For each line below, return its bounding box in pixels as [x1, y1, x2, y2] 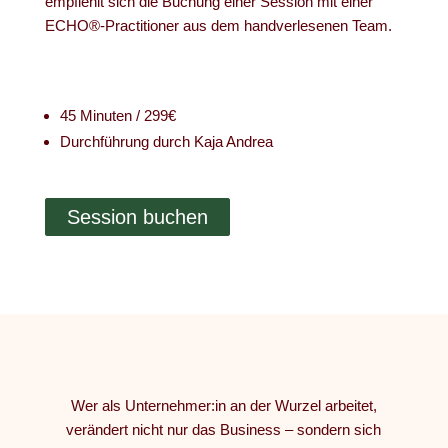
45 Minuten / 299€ [59, 107, 176, 124]
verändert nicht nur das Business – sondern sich [66, 421, 382, 438]
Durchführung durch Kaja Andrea [59, 133, 273, 150]
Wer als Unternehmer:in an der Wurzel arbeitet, [70, 397, 377, 414]
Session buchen [66, 206, 208, 228]
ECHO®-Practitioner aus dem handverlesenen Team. [44, 17, 392, 34]
